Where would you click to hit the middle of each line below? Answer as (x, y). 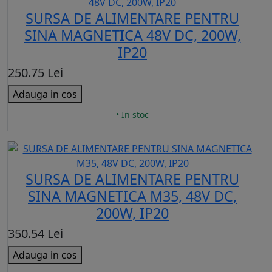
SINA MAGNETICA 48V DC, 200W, (132, 36)
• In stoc (132, 115)
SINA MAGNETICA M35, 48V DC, (132, 196)
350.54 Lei (36, 234)
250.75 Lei (36, 73)
